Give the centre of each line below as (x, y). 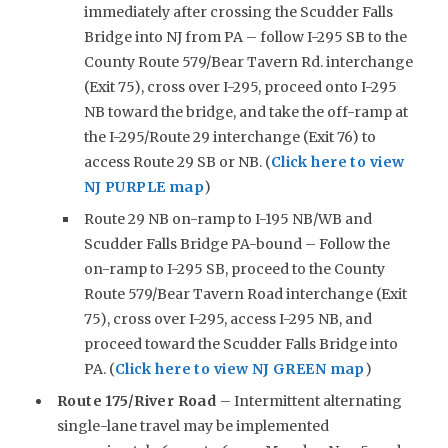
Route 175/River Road (138, 400)
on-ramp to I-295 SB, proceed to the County (234, 268)
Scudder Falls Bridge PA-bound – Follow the (236, 243)
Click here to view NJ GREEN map (239, 368)
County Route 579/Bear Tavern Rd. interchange (248, 61)
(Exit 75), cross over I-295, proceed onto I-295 (240, 86)
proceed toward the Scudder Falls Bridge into (240, 343)
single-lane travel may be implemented (192, 425)
